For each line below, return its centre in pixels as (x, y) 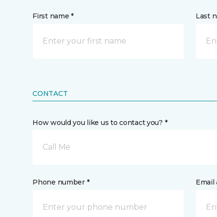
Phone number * (61, 182)
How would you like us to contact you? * (100, 123)
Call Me (56, 147)
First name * (53, 16)
